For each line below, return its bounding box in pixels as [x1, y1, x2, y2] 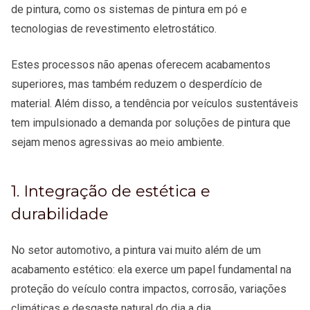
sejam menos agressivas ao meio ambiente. [11, 135, 224, 149]
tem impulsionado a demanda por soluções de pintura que [11, 116, 291, 129]
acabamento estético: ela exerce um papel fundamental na [11, 263, 291, 277]
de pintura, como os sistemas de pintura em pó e [11, 2, 247, 16]
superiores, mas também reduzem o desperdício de [11, 77, 262, 91]
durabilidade [11, 203, 113, 224]
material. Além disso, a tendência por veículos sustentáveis [11, 96, 298, 110]
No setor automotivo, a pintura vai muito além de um [11, 244, 261, 257]
